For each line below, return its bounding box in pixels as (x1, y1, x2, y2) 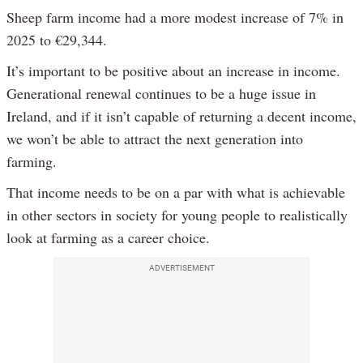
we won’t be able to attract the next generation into (6, 128, 303, 148)
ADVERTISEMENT (148, 263, 215, 272)
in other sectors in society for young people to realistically (6, 204, 348, 224)
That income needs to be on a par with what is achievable (6, 181, 345, 202)
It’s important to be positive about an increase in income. (6, 60, 340, 80)
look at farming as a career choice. (6, 227, 210, 247)
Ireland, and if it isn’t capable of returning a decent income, (6, 105, 357, 126)
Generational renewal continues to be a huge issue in (6, 83, 316, 103)
